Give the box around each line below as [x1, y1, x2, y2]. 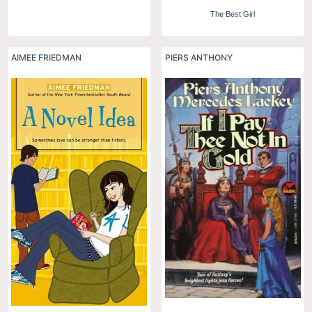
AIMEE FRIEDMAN [11, 52, 82, 63]
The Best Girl [210, 10, 256, 19]
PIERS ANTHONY [165, 52, 233, 63]
